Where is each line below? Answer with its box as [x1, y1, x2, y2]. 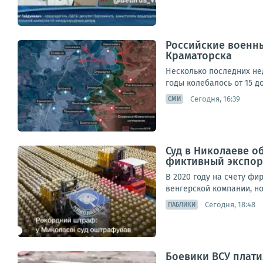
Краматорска [166, 49, 232, 62]
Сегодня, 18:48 [205, 200, 255, 209]
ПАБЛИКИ [168, 201, 195, 208]
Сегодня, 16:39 [190, 94, 240, 103]
